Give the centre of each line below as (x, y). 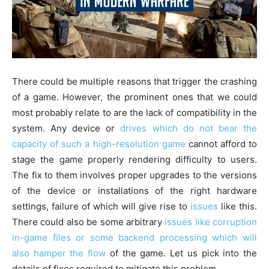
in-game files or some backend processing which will (134, 237)
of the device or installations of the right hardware (134, 190)
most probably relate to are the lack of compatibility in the (134, 112)
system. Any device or (66, 128)
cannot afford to (221, 144)
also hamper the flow (59, 253)
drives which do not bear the (189, 128)
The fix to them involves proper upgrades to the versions (134, 175)
